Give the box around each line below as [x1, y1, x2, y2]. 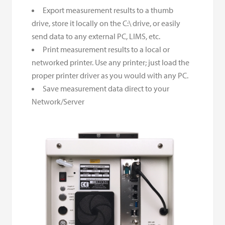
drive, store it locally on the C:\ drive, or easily [32, 18, 181, 28]
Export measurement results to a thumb [43, 5, 174, 15]
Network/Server [32, 96, 85, 106]
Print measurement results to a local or [43, 44, 170, 54]
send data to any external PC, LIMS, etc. [32, 31, 161, 41]
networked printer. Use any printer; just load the [32, 57, 190, 67]
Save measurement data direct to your [43, 83, 170, 93]
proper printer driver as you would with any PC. [32, 70, 189, 80]
